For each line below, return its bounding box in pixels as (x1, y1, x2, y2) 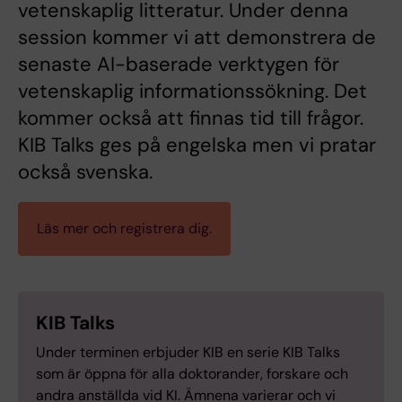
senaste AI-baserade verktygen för (18, 51, 339, 78)
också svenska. (18, 159, 153, 186)
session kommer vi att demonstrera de (18, 24, 376, 51)
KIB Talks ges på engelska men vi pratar (18, 132, 376, 159)
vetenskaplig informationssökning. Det (18, 78, 367, 105)
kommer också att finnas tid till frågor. (18, 105, 363, 132)
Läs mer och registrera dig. (37, 219, 212, 239)
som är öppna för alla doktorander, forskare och (36, 364, 348, 384)
